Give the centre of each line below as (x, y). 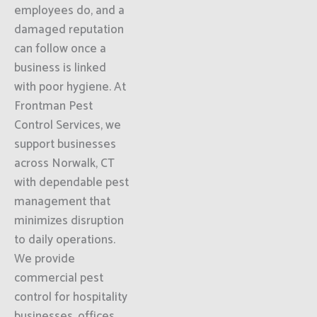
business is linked (60, 68)
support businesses (65, 144)
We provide (45, 259)
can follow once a (60, 49)
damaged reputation (69, 30)
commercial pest (59, 278)
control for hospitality (71, 297)
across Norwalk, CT (64, 163)
